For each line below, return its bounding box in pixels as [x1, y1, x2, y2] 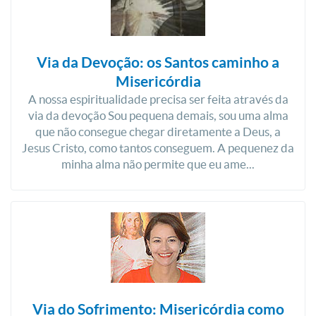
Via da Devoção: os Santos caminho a [37, 54, 279, 71]
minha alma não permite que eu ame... [61, 157, 255, 171]
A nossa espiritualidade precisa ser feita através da [28, 92, 288, 106]
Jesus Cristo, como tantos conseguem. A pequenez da [22, 141, 294, 154]
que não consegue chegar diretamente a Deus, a [35, 125, 281, 138]
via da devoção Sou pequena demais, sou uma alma [28, 109, 288, 122]
